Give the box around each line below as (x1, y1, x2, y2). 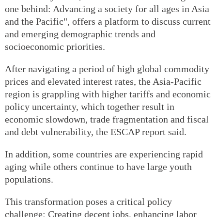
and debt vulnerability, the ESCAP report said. (5, 126, 186, 137)
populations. (5, 173, 53, 185)
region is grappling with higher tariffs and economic (5, 88, 211, 99)
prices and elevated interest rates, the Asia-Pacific (5, 76, 201, 87)
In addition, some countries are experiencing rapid (5, 148, 203, 159)
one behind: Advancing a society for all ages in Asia (5, 3, 209, 14)
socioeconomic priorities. (5, 41, 105, 52)
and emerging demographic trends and (5, 28, 155, 39)
